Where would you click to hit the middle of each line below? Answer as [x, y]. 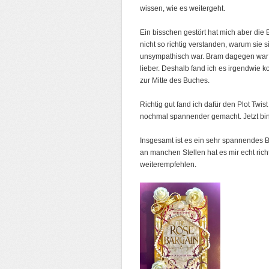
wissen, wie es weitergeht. [183, 8]
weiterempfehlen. [168, 165]
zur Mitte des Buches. [175, 80]
